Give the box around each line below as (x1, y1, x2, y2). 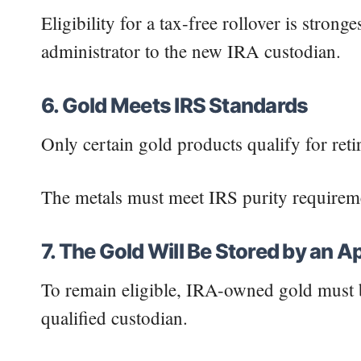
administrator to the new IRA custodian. (41, 39, 341, 64)
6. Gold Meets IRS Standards (41, 93, 309, 118)
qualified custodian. (41, 305, 188, 330)
